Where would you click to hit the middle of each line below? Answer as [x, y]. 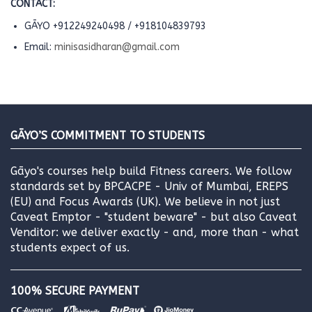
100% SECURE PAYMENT [75, 290]
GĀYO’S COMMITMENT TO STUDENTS [108, 135]
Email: [39, 47]
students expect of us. [70, 247]
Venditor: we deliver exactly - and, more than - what [155, 232]
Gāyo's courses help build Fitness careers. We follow [151, 171]
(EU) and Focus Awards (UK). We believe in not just [145, 201]
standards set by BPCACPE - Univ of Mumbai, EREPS [149, 186]
